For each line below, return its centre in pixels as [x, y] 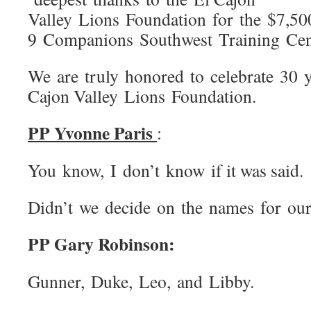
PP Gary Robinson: [101, 244]
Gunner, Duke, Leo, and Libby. [141, 281]
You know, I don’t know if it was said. [166, 170]
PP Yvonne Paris [92, 133]
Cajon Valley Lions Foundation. [142, 96]
